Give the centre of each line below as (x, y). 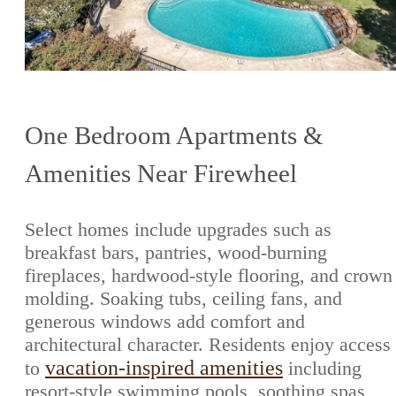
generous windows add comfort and (165, 322)
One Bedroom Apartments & (174, 136)
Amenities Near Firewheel (161, 174)
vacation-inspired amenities (164, 368)
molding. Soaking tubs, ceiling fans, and (183, 299)
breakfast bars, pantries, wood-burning (176, 253)
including (322, 369)
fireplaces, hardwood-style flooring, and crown (209, 276)
